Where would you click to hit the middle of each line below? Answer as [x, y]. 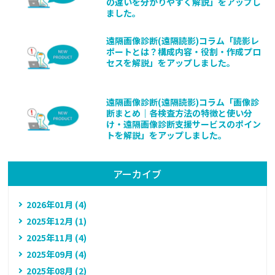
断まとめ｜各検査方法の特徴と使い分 [180, 113]
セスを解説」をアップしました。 [171, 63]
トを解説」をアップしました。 [167, 135]
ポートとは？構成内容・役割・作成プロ [184, 52]
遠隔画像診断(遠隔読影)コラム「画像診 [183, 102]
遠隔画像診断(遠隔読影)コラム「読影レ [183, 41]
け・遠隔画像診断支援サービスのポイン [184, 124]
